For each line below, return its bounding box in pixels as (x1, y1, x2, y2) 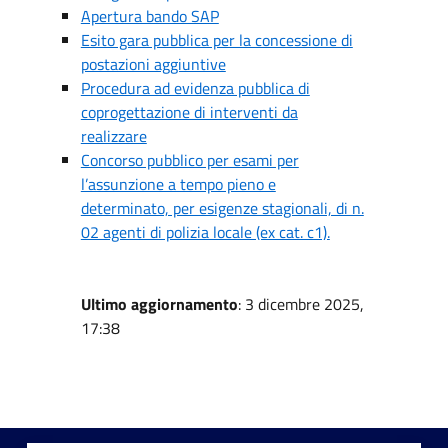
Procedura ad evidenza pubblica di (80, 75, 310, 100)
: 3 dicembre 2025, (237, 291, 364, 316)
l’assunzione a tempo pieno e (80, 171, 276, 196)
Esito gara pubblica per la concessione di (80, 27, 353, 52)
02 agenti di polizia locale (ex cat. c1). (80, 219, 330, 244)
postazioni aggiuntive (80, 51, 226, 76)
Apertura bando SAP (80, 3, 219, 28)
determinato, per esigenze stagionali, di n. (80, 195, 364, 220)
